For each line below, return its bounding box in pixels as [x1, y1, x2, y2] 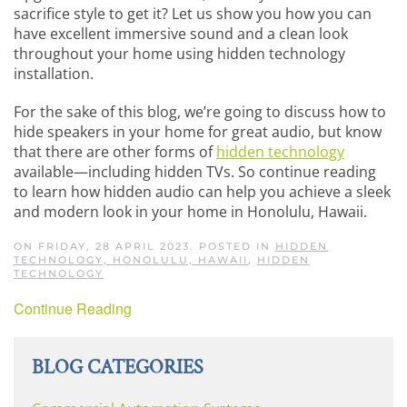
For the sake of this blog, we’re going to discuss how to [14, 102, 386, 123]
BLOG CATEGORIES [32, 354, 203, 382]
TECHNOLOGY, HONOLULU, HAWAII [14, 253, 248, 267]
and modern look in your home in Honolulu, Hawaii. [14, 202, 367, 223]
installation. [14, 64, 94, 84]
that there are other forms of [14, 142, 216, 163]
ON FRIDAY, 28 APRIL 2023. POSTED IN [14, 240, 275, 253]
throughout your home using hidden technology [14, 44, 345, 65]
